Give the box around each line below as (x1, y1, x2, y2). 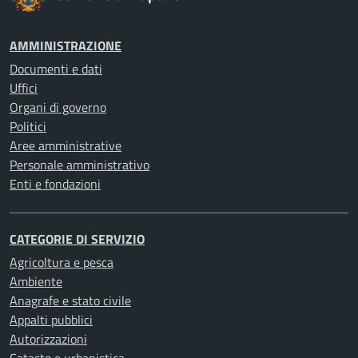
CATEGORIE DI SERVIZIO (10, 229, 145, 249)
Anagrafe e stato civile (10, 291, 131, 310)
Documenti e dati (10, 59, 102, 78)
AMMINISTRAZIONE (10, 36, 121, 55)
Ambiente (10, 272, 62, 291)
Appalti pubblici (10, 310, 93, 329)
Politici (10, 117, 46, 136)
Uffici (10, 78, 38, 97)
